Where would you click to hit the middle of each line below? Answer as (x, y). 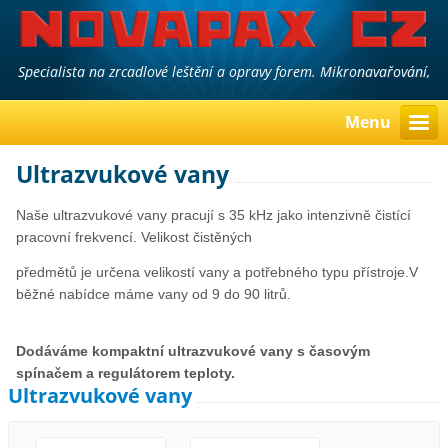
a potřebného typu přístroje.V (326, 272)
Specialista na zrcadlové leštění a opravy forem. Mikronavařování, (224, 71)
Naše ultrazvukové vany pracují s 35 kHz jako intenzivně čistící (214, 215)
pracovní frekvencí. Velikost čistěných (134, 237)
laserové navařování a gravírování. (224, 89)
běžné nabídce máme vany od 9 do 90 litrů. (154, 294)
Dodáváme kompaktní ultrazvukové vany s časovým (193, 351)
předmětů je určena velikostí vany (125, 272)
